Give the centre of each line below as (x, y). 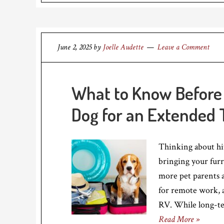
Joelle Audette (123, 47)
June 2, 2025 (74, 47)
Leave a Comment (183, 47)
